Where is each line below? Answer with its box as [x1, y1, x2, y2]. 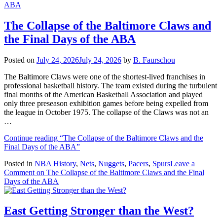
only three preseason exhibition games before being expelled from [4, 99, 208, 108]
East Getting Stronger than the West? [4, 204, 194, 218]
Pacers [128, 159, 148, 168]
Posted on [4, 55, 37, 64]
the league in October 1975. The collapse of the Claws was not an [4, 108, 209, 116]
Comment [4, 168, 35, 177]
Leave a [170, 159, 195, 168]
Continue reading [4, 133, 58, 142]
